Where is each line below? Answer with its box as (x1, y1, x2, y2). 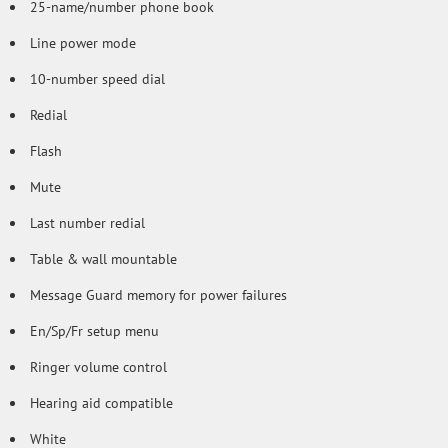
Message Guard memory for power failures (30, 286, 287, 304)
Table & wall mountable (30, 250, 177, 268)
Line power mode (30, 34, 136, 52)
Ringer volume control (30, 358, 167, 376)
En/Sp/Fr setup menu (30, 322, 159, 340)
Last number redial (30, 214, 145, 232)
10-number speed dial (30, 70, 165, 88)
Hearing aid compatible (30, 394, 173, 412)
